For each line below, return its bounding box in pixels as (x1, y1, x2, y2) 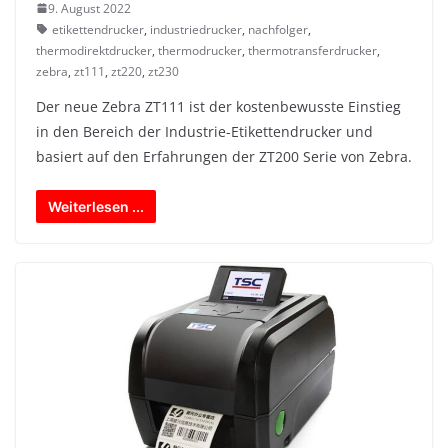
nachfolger (248, 20, 308, 38)
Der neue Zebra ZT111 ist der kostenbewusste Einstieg (36, 96, 401, 116)
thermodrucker (158, 41, 242, 59)
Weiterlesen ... (48, 197, 144, 215)
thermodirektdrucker (36, 41, 152, 59)
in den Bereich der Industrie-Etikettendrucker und (36, 121, 373, 141)
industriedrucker (150, 20, 242, 38)
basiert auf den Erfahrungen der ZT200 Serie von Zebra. (36, 146, 412, 166)
